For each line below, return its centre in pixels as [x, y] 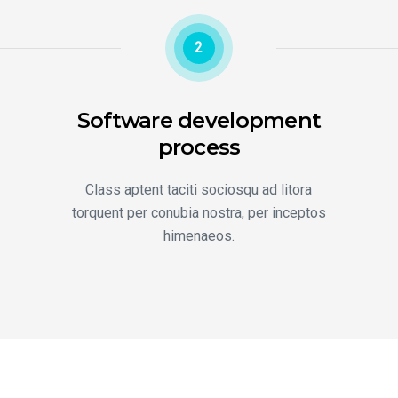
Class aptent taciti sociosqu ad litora [199, 190]
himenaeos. [199, 236]
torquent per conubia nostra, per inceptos [199, 213]
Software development [199, 120]
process [199, 147]
